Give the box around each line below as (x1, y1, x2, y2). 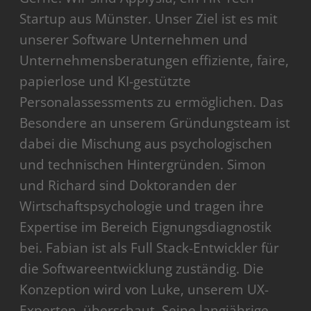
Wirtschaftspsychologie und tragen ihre (19, 197, 264, 216)
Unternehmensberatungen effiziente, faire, (19, 51, 289, 70)
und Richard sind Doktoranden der (19, 176, 237, 195)
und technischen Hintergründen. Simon (19, 155, 267, 174)
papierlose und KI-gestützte (19, 72, 192, 91)
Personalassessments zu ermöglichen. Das (19, 93, 284, 112)
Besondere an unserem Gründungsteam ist (19, 114, 291, 133)
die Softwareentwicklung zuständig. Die (19, 260, 264, 278)
